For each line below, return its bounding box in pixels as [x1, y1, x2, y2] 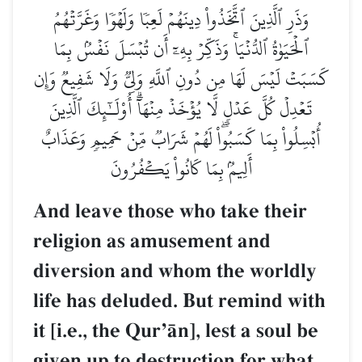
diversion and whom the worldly [33, 259, 317, 284]
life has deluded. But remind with [33, 288, 326, 314]
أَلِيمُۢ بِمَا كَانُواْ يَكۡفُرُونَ [110, 150, 252, 187]
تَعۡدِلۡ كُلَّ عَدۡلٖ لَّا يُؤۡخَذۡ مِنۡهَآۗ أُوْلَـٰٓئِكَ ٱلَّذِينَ [49, 90, 313, 128]
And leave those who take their [33, 199, 307, 225]
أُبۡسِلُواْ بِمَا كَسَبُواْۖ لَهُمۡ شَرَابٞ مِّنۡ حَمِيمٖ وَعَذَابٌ [41, 120, 321, 158]
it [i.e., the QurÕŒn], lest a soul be [33, 318, 318, 344]
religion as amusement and [33, 229, 271, 255]
